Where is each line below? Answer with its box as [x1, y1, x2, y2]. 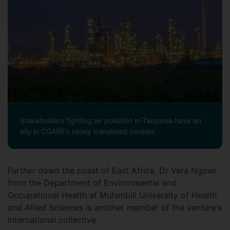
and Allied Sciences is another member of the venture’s [8, 202, 221, 213]
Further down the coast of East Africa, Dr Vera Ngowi [8, 165, 216, 176]
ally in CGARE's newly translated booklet [20, 127, 155, 136]
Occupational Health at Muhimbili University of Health [8, 190, 217, 201]
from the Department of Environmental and [8, 178, 176, 188]
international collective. [8, 215, 98, 225]
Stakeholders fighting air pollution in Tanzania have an [20, 116, 201, 125]
